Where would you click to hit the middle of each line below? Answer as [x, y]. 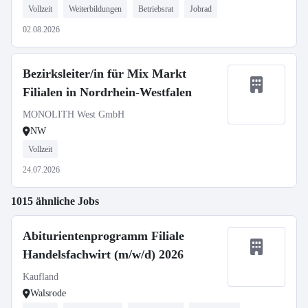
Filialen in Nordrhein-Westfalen [107, 92]
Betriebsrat [156, 9]
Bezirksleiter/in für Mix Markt [104, 74]
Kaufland [41, 277]
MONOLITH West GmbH [74, 114]
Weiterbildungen [95, 9]
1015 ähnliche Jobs [55, 201]
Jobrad [201, 9]
